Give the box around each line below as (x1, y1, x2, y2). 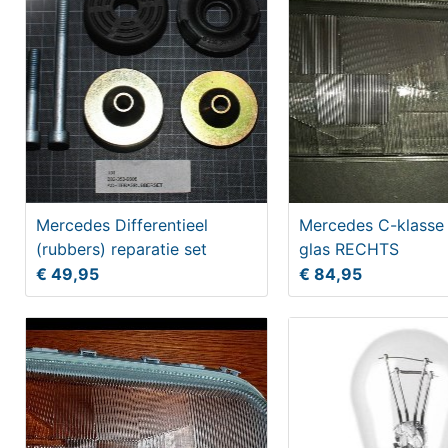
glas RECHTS (298, 239, 399, 259)
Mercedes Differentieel (36, 215, 208, 235)
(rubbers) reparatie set (36, 239, 207, 259)
